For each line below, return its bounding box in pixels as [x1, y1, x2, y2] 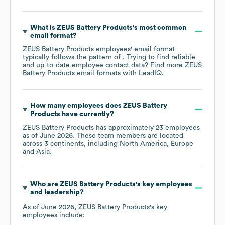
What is [30, 24, 57, 31]
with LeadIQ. [121, 69, 164, 77]
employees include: [23, 211, 85, 219]
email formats [75, 69, 121, 77]
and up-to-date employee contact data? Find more [23, 61, 185, 69]
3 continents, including [44, 140, 120, 147]
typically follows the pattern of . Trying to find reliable [23, 53, 195, 61]
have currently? [60, 110, 114, 118]
